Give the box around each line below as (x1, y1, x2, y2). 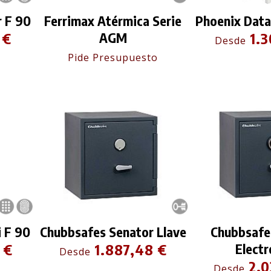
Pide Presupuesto (68, 51, 158, 65)
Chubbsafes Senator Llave (39, 223, 186, 241)
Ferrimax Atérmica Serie (44, 12, 181, 30)
